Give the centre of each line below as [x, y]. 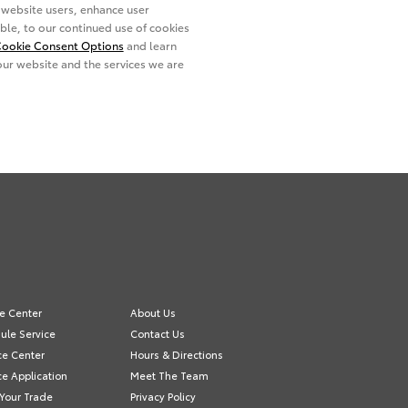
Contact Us [158, 334]
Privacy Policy [163, 397]
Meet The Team [170, 376]
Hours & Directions [177, 355]
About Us [153, 313]
